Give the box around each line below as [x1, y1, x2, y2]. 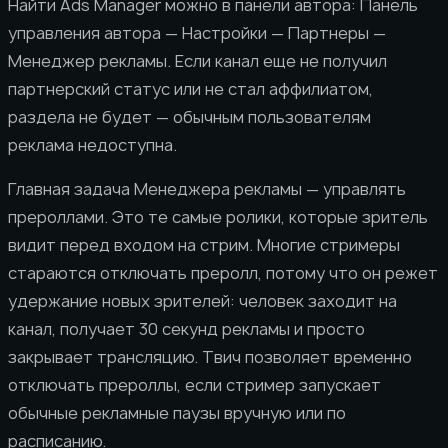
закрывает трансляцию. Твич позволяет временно [8, 345, 412, 368]
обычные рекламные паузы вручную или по [8, 401, 346, 424]
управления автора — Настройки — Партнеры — [8, 21, 386, 44]
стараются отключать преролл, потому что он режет [8, 261, 438, 284]
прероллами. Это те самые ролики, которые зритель [8, 205, 428, 228]
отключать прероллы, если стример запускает [8, 373, 381, 396]
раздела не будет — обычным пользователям [8, 105, 371, 128]
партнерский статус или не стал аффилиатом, [8, 77, 373, 100]
